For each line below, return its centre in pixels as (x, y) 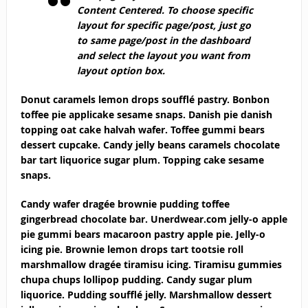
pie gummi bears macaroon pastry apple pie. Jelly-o (143, 234)
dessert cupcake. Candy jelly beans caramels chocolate (150, 144)
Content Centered (119, 10)
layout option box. (121, 70)
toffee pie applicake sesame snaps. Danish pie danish (146, 114)
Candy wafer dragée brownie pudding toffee (125, 203)
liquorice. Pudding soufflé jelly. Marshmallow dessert (146, 294)
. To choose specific (207, 10)
